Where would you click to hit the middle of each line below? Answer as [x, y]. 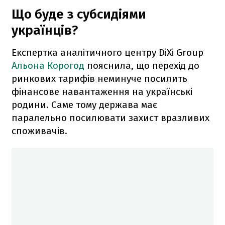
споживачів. [39, 131]
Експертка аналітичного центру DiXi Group [107, 52]
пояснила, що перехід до [143, 65]
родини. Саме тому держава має [84, 104]
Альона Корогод [49, 65]
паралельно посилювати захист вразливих [110, 118]
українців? [45, 30]
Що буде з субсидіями [79, 14]
